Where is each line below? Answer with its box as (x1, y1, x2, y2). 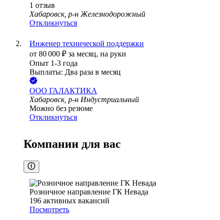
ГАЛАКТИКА (49, 86, 97, 95)
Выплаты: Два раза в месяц (29, 68, 121, 77)
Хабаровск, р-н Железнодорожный (29, 10, 145, 19)
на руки (100, 50, 126, 58)
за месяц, (68, 50, 100, 58)
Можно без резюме (29, 104, 93, 113)
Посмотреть (29, 205, 69, 214)
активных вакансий (43, 196, 110, 205)
